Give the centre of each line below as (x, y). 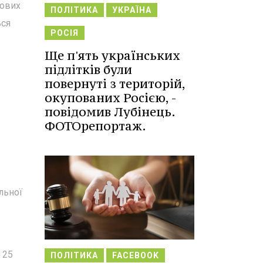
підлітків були (88, 70)
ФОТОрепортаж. (95, 126)
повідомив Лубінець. (110, 112)
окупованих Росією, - (110, 98)
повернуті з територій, (115, 84)
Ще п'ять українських (112, 55)
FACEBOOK (136, 256)
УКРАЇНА (132, 10)
